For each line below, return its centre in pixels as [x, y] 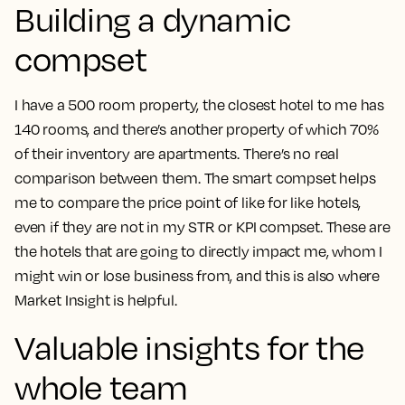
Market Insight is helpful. [96, 301]
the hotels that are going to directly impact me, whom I [199, 252]
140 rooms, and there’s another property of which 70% [197, 130]
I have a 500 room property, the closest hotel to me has [200, 105]
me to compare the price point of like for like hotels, [188, 203]
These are [356, 227]
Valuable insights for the [190, 348]
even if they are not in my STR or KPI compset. [169, 227]
